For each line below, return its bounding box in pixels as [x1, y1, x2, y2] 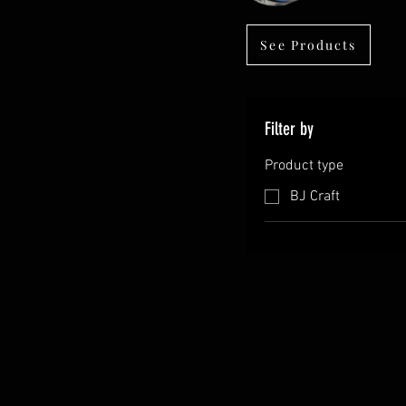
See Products [260, 36, 357, 53]
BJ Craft [290, 188, 340, 207]
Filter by [265, 118, 314, 140]
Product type [265, 157, 343, 175]
